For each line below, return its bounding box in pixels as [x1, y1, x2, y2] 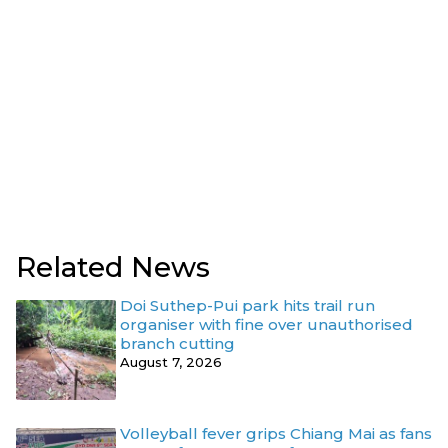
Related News [16, 249, 210, 284]
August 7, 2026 [120, 353, 222, 370]
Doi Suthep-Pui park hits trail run [120, 295, 375, 315]
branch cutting [120, 333, 235, 353]
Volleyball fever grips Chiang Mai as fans [120, 423, 432, 443]
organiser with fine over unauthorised [120, 314, 413, 334]
